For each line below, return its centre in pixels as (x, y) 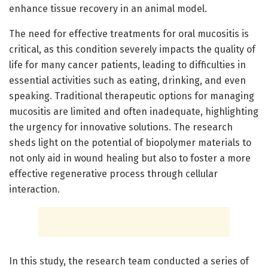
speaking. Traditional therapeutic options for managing (132, 96)
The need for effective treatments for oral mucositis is (129, 33)
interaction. (34, 189)
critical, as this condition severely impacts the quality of (132, 49)
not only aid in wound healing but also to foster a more (130, 158)
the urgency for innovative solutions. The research (121, 127)
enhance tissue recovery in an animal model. (108, 8)
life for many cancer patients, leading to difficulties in (127, 65)
